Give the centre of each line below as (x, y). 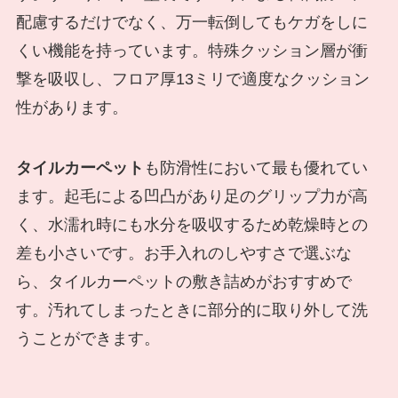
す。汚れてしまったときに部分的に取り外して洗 (191, 310)
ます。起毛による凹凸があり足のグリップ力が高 (191, 196)
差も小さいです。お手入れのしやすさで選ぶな (183, 253)
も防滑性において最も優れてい (255, 167)
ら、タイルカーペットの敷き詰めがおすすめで (183, 281)
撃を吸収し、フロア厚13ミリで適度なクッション (192, 79)
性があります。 (72, 107)
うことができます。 (88, 338)
